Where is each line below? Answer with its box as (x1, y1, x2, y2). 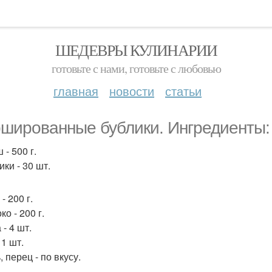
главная (53, 82, 98, 100)
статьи (165, 82, 202, 100)
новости (109, 82, 154, 100)
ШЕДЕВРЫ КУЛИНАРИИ (55, 39, 217, 60)
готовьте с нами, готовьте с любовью (51, 60, 221, 76)
